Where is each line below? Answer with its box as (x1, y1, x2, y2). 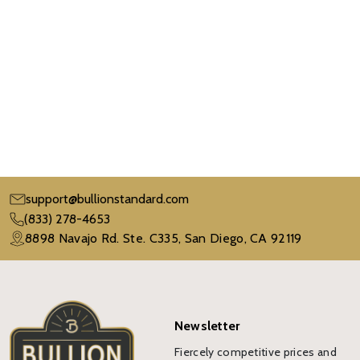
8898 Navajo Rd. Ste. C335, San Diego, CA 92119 (25, 231, 302, 247)
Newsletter (174, 318, 240, 334)
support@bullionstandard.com (26, 191, 189, 207)
